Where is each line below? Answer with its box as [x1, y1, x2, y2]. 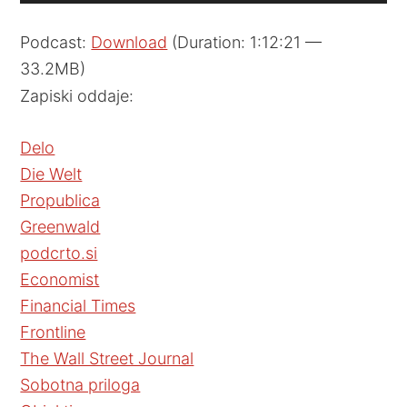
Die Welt [20, 164, 83, 184]
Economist [20, 270, 100, 289]
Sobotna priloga [20, 375, 141, 394]
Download [91, 33, 168, 52]
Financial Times [20, 296, 136, 315]
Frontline [20, 323, 86, 342]
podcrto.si [20, 243, 98, 263]
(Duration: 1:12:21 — [167, 33, 323, 52]
